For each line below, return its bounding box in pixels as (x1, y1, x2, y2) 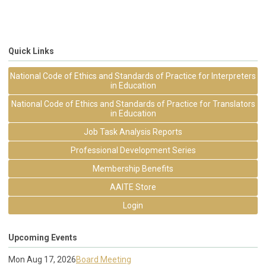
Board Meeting (76, 254, 131, 264)
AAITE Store (110, 182, 156, 192)
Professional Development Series (70, 145, 196, 155)
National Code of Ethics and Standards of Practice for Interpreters (10, 71, 256, 81)
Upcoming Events (8, 232, 77, 242)
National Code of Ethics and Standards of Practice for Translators (11, 99, 255, 109)
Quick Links (8, 46, 54, 56)
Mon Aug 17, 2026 (8, 254, 76, 264)
